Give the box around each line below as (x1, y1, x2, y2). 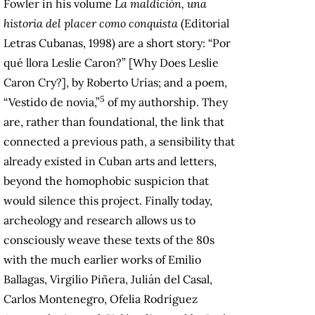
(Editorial (178, 16, 229, 31)
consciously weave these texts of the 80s (4, 233, 214, 247)
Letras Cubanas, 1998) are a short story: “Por (4, 36, 231, 51)
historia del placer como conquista (4, 16, 178, 31)
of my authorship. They (105, 95, 228, 110)
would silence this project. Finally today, (4, 193, 212, 208)
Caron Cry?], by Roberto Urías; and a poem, (4, 75, 227, 90)
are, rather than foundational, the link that (4, 115, 224, 129)
